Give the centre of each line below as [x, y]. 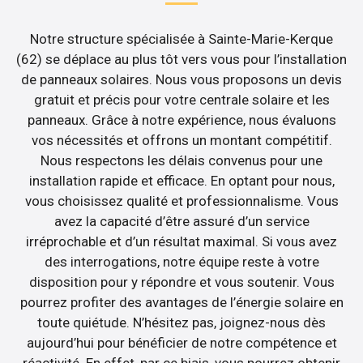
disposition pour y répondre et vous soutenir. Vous [181, 282]
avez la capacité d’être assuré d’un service [181, 221]
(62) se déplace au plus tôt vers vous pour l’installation [181, 59]
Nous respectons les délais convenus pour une [181, 160]
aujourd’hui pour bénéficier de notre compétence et [181, 342]
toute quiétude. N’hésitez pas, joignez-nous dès [181, 322]
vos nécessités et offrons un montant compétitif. [181, 140]
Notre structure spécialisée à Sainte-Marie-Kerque [181, 38]
